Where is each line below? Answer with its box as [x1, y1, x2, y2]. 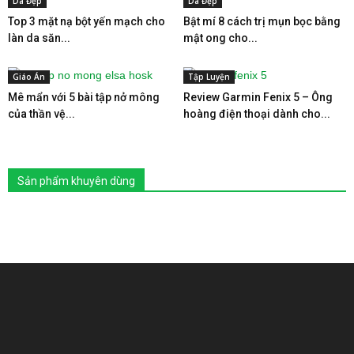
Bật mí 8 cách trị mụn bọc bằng [183, 14, 341, 28]
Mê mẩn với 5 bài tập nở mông [8, 90, 160, 104]
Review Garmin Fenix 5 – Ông [183, 90, 333, 104]
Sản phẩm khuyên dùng [17, 174, 135, 187]
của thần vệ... [8, 107, 75, 120]
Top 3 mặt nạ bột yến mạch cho [8, 14, 165, 28]
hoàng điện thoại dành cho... [183, 107, 330, 120]
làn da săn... [8, 31, 70, 44]
